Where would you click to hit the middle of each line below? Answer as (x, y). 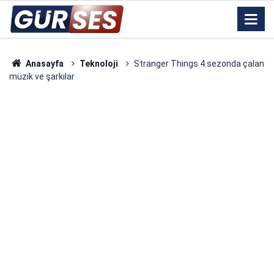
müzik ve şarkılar (42, 76)
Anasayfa (43, 64)
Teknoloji (98, 64)
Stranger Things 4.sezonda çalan (199, 64)
